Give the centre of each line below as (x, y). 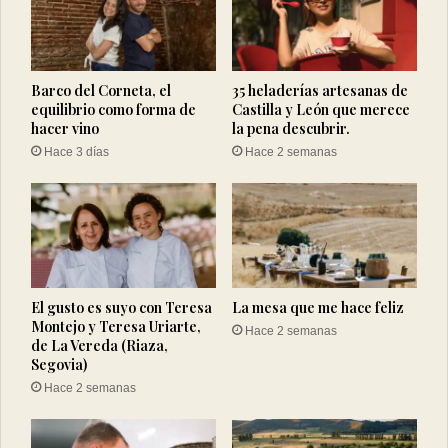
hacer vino (65, 129)
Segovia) (59, 364)
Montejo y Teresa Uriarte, (116, 326)
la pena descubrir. (291, 129)
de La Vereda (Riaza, (99, 345)
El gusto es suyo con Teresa (121, 307)
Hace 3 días (76, 152)
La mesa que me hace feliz (318, 307)
